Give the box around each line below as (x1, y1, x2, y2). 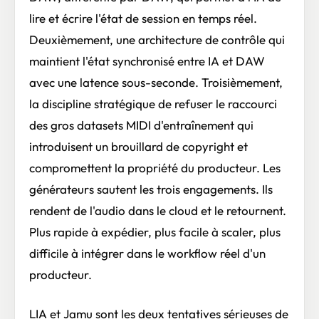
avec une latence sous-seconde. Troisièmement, (29, 75, 283, 90)
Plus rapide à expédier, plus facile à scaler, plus (29, 224, 281, 240)
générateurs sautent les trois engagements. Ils (29, 182, 273, 197)
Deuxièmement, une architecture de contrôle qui (29, 32, 285, 48)
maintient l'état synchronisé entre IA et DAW (29, 53, 265, 69)
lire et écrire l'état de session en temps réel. (29, 11, 257, 26)
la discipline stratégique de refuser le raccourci (29, 96, 277, 112)
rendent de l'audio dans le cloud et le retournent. (29, 203, 286, 219)
